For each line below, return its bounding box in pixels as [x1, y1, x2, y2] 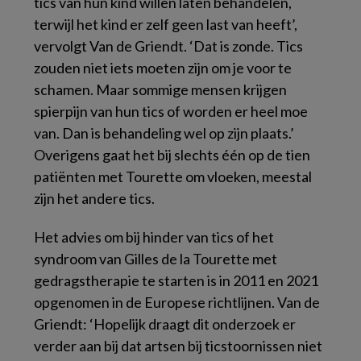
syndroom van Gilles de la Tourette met [34, 249, 277, 268]
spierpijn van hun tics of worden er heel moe [34, 102, 308, 120]
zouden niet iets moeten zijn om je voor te [34, 58, 292, 77]
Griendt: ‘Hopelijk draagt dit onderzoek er [34, 314, 296, 333]
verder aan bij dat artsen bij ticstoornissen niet [34, 336, 322, 355]
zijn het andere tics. [34, 189, 155, 207]
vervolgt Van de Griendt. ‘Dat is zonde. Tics [34, 36, 303, 55]
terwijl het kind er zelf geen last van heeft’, [34, 15, 297, 33]
